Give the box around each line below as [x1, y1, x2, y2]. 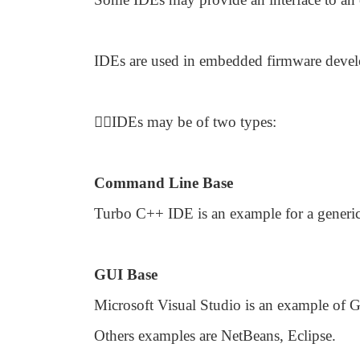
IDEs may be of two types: [112, 113, 276, 130]
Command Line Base [94, 174, 233, 191]
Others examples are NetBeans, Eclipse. [94, 327, 336, 344]
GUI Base [94, 266, 157, 283]
